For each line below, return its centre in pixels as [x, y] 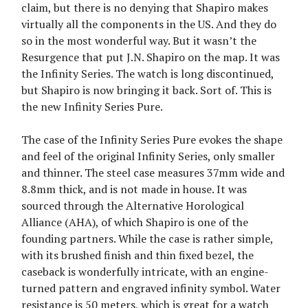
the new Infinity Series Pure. [92, 106]
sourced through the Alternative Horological [133, 205]
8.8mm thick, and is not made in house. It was [134, 189]
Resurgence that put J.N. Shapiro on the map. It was [151, 57]
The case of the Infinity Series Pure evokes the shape [152, 139]
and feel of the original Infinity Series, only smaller [148, 156]
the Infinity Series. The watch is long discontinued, [147, 73]
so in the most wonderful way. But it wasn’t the [139, 40]
